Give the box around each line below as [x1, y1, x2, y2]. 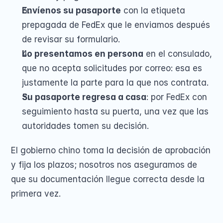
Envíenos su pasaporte [22, 5, 121, 15]
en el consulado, [143, 49, 212, 59]
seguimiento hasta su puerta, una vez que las [22, 107, 209, 116]
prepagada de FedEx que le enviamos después [22, 20, 210, 30]
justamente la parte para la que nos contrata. [22, 78, 209, 88]
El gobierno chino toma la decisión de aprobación [11, 145, 211, 155]
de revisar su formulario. [22, 34, 120, 44]
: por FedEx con [146, 92, 207, 102]
